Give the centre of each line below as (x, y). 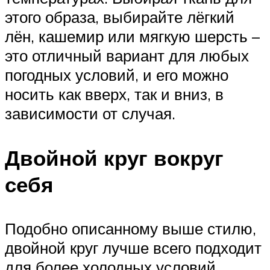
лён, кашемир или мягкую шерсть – (132, 36)
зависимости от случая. (90, 114)
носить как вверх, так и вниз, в (114, 94)
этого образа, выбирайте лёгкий (120, 17)
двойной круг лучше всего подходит (133, 247)
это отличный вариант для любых (127, 56)
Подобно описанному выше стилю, (130, 228)
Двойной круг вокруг (114, 158)
